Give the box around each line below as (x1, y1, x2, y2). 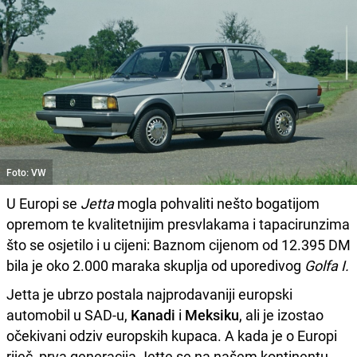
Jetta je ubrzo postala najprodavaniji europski (6, 284, 292, 304)
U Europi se (6, 193, 80, 213)
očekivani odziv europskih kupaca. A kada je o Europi (6, 325, 337, 345)
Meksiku (185, 304, 239, 324)
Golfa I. (304, 255, 349, 275)
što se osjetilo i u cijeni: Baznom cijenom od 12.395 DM (6, 234, 351, 254)
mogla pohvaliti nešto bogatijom (114, 193, 320, 213)
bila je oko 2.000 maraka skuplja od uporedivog (6, 255, 304, 275)
